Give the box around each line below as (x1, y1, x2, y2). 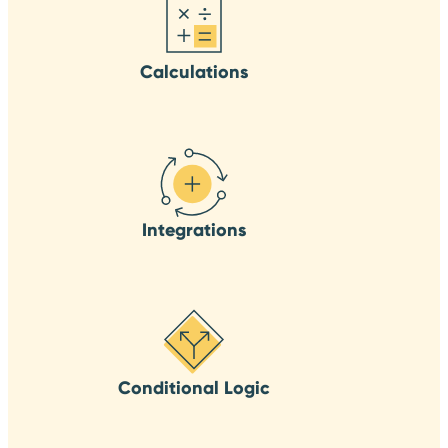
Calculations (140, 60, 248, 83)
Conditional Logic (118, 376, 270, 399)
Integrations (142, 218, 246, 241)
